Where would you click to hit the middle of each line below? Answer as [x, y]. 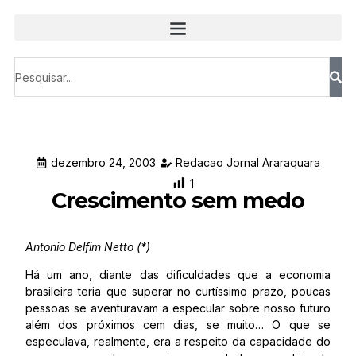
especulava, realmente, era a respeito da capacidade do [178, 341]
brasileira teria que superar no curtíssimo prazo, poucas [178, 291]
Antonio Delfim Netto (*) [88, 247]
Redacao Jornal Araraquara [248, 163]
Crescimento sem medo [178, 201]
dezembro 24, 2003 [103, 163]
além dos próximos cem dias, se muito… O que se [178, 325]
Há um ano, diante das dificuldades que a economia [178, 275]
